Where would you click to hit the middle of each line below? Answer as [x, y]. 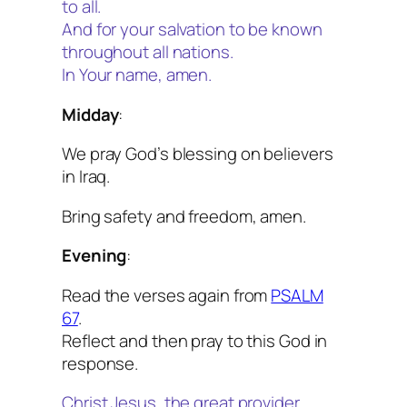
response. [100, 363]
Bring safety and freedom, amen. [184, 216]
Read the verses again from [167, 295]
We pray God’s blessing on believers [198, 154]
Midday [90, 114]
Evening [94, 256]
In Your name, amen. [137, 75]
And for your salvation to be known [192, 30]
